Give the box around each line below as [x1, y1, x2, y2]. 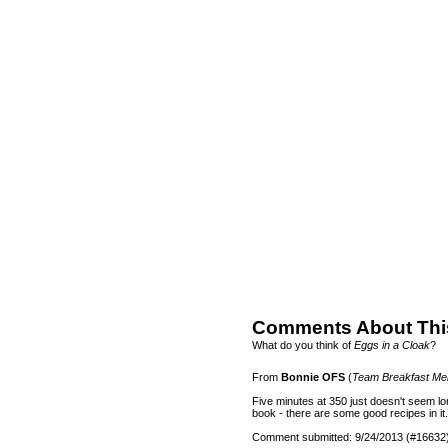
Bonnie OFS [281, 370, 345, 383]
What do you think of [252, 338, 354, 351]
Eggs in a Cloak [354, 338, 430, 351]
